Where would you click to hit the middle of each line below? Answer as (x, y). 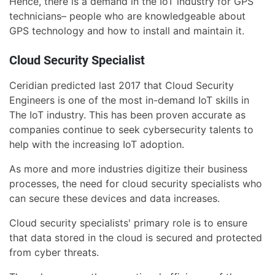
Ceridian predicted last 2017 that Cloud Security (122, 86)
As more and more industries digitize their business (128, 169)
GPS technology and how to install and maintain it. (127, 31)
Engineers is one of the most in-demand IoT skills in (129, 100)
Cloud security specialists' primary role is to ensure (128, 223)
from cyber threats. (54, 253)
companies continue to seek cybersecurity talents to (131, 130)
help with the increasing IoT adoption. (97, 145)
